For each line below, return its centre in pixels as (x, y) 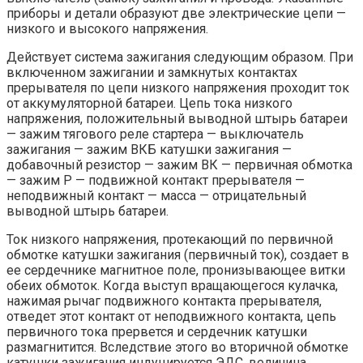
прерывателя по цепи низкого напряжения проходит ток (178, 88)
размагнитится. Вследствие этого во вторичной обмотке (177, 348)
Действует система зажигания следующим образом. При (180, 58)
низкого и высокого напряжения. (107, 29)
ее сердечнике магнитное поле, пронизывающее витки (176, 271)
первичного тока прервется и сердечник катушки (157, 332)
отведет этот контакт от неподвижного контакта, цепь (171, 317)
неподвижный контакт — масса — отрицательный (156, 196)
